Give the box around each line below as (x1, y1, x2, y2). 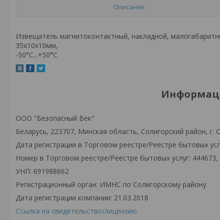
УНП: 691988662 (16, 166, 69, 176)
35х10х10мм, (16, 41, 58, 50)
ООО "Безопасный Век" (16, 113, 94, 123)
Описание (113, 2, 145, 11)
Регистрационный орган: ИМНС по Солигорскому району (16, 180, 206, 189)
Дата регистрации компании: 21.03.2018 (16, 193, 148, 202)
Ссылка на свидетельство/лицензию (16, 206, 137, 216)
